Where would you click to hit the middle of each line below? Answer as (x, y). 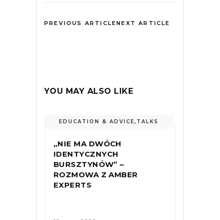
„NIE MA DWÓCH (88, 144)
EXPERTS (73, 185)
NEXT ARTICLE (143, 23)
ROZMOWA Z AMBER (96, 175)
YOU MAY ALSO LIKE (89, 91)
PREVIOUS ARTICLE (81, 23)
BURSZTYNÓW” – (89, 164)
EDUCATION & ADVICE (97, 122)
